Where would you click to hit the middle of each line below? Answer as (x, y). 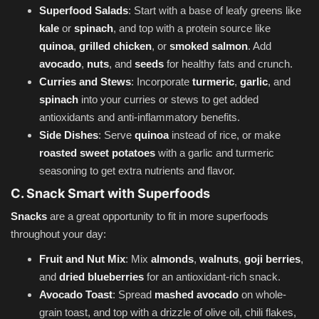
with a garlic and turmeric (215, 153)
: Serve (116, 135)
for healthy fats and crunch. (228, 64)
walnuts (219, 259)
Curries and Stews (85, 82)
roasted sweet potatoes (97, 153)
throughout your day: (58, 234)
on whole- (262, 295)
